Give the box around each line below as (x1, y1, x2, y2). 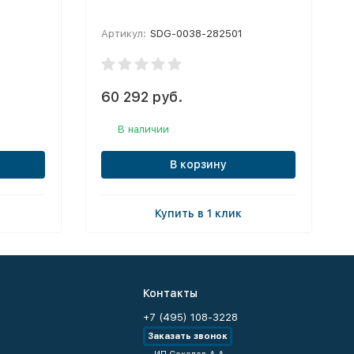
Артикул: (100, 27, 146, 40)
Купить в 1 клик (155, 206, 243, 220)
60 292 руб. (100, 88, 183, 105)
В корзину (169, 157, 227, 171)
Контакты (142, 287, 198, 299)
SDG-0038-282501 (149, 27, 243, 40)
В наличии (117, 122, 169, 135)
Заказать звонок (147, 331, 228, 341)
